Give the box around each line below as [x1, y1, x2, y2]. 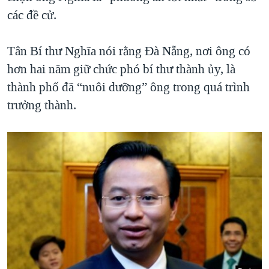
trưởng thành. [7, 97, 76, 114]
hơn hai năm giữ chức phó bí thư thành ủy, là [7, 61, 235, 78]
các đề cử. [7, 7, 56, 24]
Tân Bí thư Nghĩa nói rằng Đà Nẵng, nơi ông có [7, 43, 250, 60]
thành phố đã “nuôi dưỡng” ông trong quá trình [7, 79, 250, 96]
